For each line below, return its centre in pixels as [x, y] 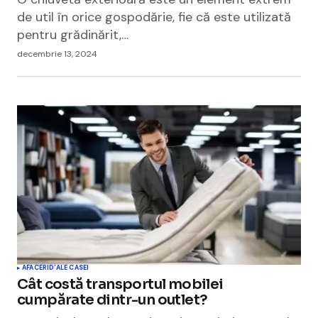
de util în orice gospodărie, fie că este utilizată [154, 17]
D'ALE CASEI [69, 268]
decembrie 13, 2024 [57, 54]
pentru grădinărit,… [73, 35]
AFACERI [36, 268]
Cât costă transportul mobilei [120, 285]
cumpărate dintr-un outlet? [113, 300]
